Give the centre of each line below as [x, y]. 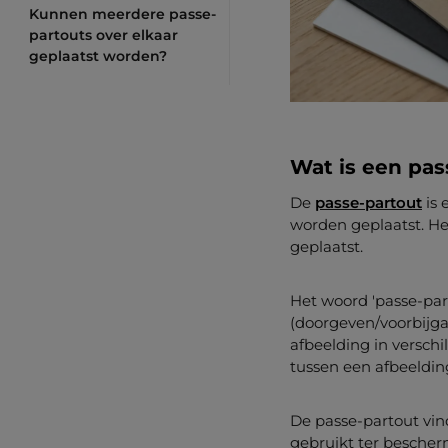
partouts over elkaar [103, 35]
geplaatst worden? [98, 56]
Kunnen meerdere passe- [122, 14]
